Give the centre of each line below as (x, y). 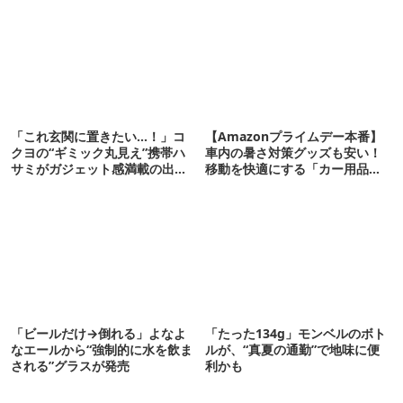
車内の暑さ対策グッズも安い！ (294, 153)
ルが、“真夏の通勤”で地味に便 (293, 350)
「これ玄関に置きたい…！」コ (98, 137)
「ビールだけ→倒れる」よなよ (99, 334)
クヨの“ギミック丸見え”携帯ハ (98, 153)
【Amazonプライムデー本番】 (294, 137)
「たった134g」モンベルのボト (296, 334)
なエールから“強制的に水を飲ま (102, 350)
